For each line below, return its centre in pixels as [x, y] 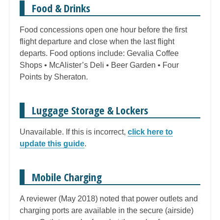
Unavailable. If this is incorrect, [74, 132]
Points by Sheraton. [54, 77]
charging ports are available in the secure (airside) [107, 211]
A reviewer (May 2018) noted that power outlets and [109, 199]
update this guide [52, 144]
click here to [150, 132]
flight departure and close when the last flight [97, 42]
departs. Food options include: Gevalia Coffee [99, 54]
